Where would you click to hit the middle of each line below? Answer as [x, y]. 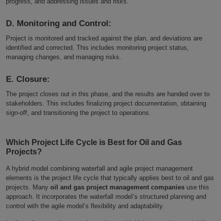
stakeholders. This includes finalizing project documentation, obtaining [106, 103]
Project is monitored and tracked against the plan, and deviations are [104, 38]
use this [197, 187]
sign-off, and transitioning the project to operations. [78, 112]
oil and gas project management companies [117, 187]
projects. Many [28, 187]
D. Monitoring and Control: [59, 23]
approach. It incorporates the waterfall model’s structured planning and [106, 196]
